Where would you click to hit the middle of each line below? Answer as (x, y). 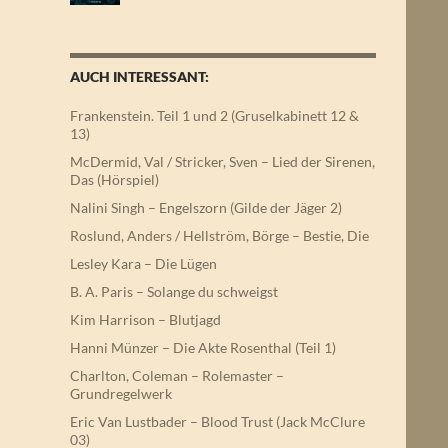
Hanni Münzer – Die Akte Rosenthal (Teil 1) (203, 347)
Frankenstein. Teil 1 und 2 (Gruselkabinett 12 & (214, 115)
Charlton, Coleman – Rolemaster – (177, 375)
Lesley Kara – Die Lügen (143, 263)
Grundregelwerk (121, 393)
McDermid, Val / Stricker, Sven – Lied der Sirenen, (222, 161)
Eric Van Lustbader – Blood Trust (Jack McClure (217, 421)
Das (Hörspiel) (114, 179)
